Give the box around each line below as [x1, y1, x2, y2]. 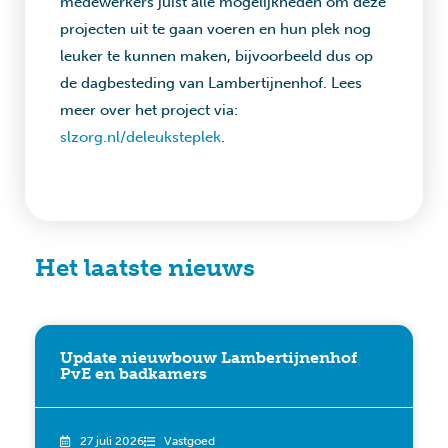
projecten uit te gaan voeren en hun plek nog [60, 20, 371, 38]
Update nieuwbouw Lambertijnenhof [60, 348, 357, 367]
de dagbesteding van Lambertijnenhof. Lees [60, 74, 362, 92]
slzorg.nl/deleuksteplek [60, 128, 221, 146]
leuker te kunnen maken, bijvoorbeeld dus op [60, 47, 373, 65]
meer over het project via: [60, 101, 238, 119]
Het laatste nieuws [35, 253, 255, 282]
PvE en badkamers [60, 364, 207, 383]
